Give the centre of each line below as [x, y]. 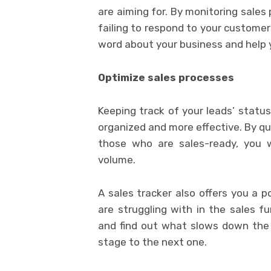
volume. [117, 159]
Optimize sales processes [166, 77]
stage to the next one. [152, 242]
